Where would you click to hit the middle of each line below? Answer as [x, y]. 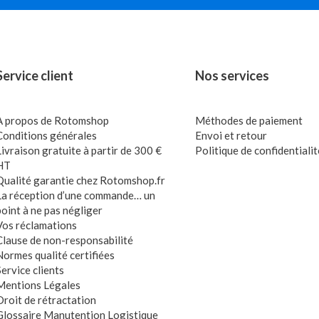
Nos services [232, 75]
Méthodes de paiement [249, 120]
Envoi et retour [231, 135]
